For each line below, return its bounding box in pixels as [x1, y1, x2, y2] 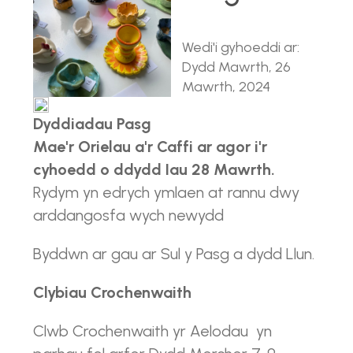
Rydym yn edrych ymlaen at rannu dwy [33, 183, 299, 202]
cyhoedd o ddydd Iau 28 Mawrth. [33, 160, 275, 179]
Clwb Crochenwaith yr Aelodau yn [33, 321, 272, 340]
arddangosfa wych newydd [33, 206, 224, 225]
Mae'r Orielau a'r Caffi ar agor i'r [33, 137, 267, 156]
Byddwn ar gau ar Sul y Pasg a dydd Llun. [33, 244, 314, 263]
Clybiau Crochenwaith [33, 283, 191, 302]
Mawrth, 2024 [182, 78, 271, 95]
